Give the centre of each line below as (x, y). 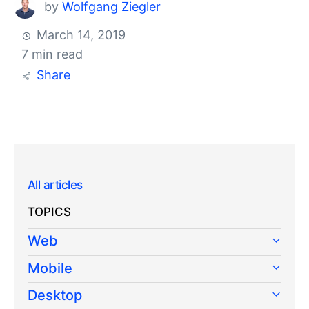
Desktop (55, 296)
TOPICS (49, 212)
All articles (55, 185)
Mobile (50, 269)
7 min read (52, 54)
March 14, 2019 (80, 35)
